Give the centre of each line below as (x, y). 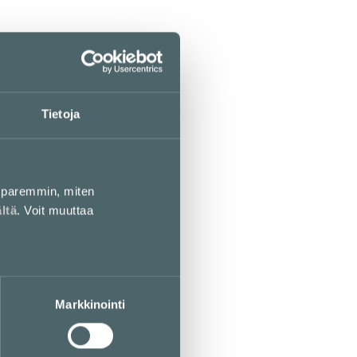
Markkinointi (90, 304)
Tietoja (61, 113)
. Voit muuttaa (55, 210)
